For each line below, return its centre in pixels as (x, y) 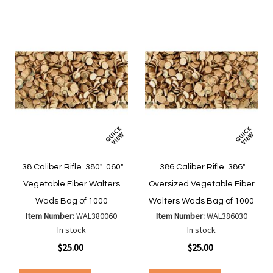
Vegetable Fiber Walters (71, 184)
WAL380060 (97, 216)
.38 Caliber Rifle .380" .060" (71, 167)
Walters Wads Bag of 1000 (202, 201)
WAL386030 (227, 216)
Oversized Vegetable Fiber (201, 184)
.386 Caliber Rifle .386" (202, 167)
